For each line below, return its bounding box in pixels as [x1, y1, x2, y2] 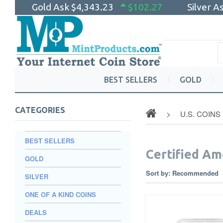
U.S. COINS [180, 109, 221, 119]
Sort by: [145, 168, 170, 178]
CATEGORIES [15, 106, 65, 114]
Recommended [172, 168, 221, 178]
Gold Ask [32, 1, 71, 12]
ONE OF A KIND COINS [25, 190, 96, 199]
